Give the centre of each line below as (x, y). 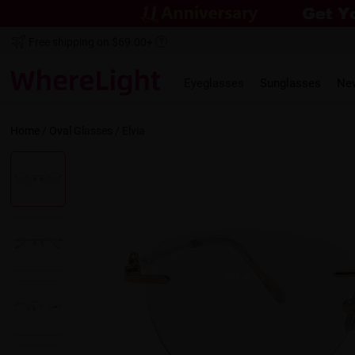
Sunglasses (291, 83)
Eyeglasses (214, 83)
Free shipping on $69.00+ (91, 42)
